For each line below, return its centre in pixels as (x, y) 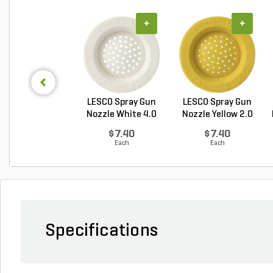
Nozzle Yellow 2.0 (217, 115)
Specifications (101, 231)
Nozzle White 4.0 (122, 115)
